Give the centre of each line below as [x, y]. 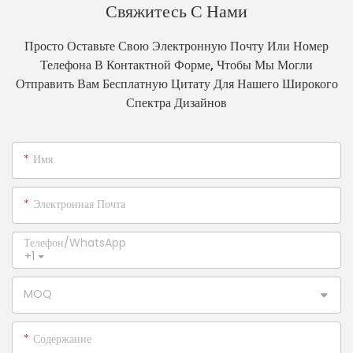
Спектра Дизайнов [176, 102]
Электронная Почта [79, 204]
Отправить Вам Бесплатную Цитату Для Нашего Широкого [176, 84]
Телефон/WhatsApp [75, 243]
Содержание [62, 339]
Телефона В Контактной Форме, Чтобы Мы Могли [176, 65]
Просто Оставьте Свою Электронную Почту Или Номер [176, 46]
